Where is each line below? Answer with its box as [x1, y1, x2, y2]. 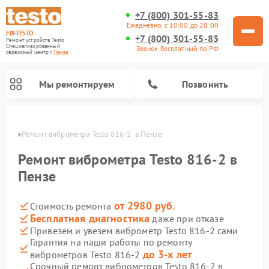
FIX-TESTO [6, 29, 33, 37]
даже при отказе [150, 213, 224, 225]
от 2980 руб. [113, 199, 175, 213]
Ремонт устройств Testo [6, 37, 65, 43]
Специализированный [6, 43, 60, 49]
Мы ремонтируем [38, 77, 115, 90]
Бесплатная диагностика [30, 211, 150, 225]
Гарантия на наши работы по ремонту [30, 236, 192, 248]
